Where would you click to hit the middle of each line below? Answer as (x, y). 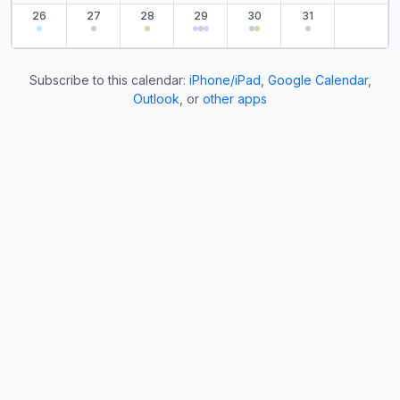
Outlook (156, 99)
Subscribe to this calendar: (109, 80)
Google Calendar (317, 80)
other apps (235, 99)
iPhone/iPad (225, 80)
